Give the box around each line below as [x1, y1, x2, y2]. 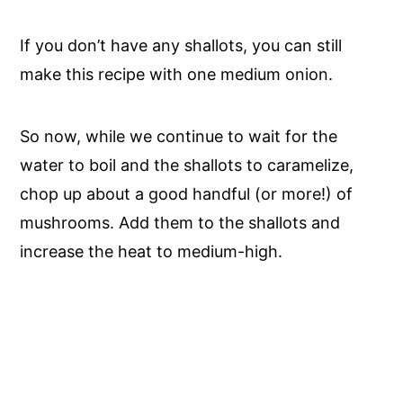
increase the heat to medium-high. [20, 241, 283, 261]
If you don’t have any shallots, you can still [20, 35, 343, 55]
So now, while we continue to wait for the [20, 126, 338, 146]
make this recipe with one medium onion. [20, 64, 334, 84]
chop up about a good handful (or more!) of [20, 184, 354, 203]
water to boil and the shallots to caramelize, [20, 155, 354, 175]
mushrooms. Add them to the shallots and [20, 212, 341, 232]
